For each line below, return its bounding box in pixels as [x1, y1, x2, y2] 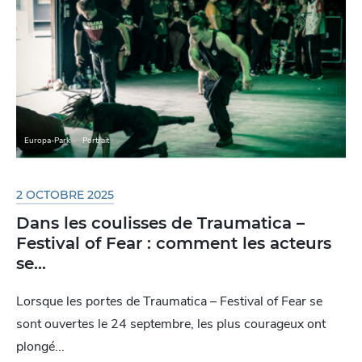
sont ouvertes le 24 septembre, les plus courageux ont [16, 314, 326, 333]
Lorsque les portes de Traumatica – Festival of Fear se [16, 292, 322, 310]
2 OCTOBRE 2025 [16, 187, 114, 202]
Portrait [82, 135, 109, 147]
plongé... [16, 337, 65, 356]
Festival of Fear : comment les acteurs [16, 233, 331, 253]
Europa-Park [24, 135, 70, 147]
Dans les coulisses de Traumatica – [16, 213, 305, 233]
